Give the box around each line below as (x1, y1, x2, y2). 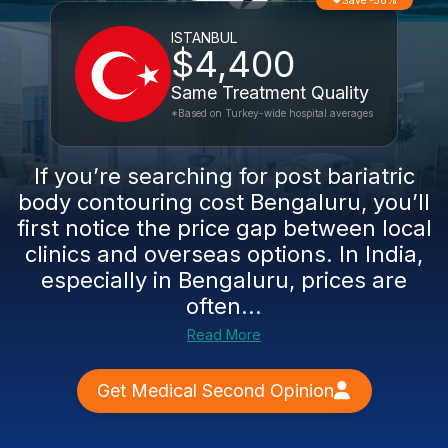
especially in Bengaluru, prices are (41, 267, 407, 293)
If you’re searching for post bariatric (33, 163, 415, 189)
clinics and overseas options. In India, (25, 241, 423, 267)
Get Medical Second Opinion (96, 380, 334, 401)
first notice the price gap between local (16, 215, 432, 241)
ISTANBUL (171, 29, 237, 46)
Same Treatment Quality (171, 82, 369, 103)
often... (186, 293, 262, 319)
